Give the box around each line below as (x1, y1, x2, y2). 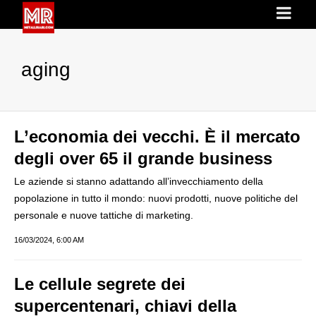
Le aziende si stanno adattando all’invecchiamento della (14, 176, 263, 187)
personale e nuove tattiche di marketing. (14, 209, 193, 221)
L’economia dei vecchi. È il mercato (14, 127, 300, 146)
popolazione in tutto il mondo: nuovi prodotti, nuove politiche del (14, 193, 298, 204)
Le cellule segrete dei (14, 274, 186, 293)
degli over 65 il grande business (14, 149, 272, 168)
